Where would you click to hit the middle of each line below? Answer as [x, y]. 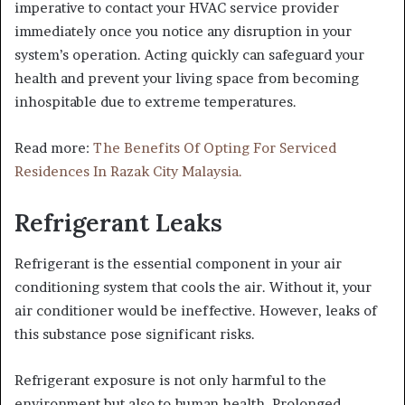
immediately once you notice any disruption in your [183, 32]
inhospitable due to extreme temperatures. [155, 102]
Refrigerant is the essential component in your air [178, 263]
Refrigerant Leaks [122, 223]
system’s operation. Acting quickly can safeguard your [189, 55]
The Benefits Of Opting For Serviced [215, 148]
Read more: [54, 148]
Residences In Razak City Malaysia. [128, 172]
